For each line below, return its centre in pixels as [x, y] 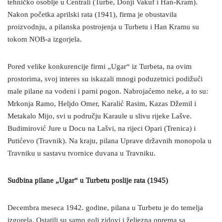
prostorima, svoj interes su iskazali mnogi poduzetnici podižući [105, 79]
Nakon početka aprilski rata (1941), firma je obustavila [92, 15]
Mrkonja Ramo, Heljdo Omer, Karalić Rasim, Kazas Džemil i [102, 104]
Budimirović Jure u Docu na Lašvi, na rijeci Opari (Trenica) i [102, 129]
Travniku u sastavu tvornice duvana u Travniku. [82, 154]
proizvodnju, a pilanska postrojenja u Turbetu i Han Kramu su [103, 27]
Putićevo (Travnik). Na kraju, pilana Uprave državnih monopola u [110, 141]
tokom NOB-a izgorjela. [45, 40]
